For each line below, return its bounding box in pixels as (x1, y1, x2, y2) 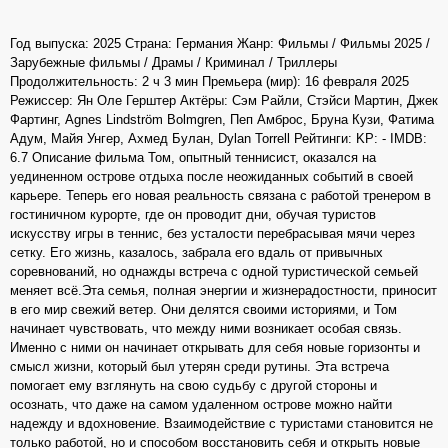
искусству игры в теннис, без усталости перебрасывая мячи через (10, 226, 415, 242)
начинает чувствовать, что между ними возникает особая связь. (10, 321, 402, 337)
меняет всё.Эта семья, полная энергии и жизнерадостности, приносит (10, 283, 437, 299)
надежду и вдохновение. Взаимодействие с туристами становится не (10, 416, 433, 432)
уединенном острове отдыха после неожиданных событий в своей (10, 169, 413, 185)
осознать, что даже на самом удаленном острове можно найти (10, 397, 392, 413)
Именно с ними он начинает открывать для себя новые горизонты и (10, 340, 420, 356)
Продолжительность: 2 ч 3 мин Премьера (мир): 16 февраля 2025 (10, 74, 409, 90)
